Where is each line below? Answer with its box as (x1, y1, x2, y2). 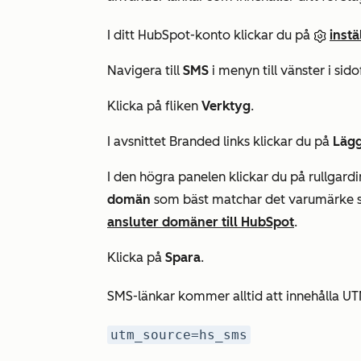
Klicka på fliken (107, 98, 201, 114)
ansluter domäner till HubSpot (107, 214, 294, 230)
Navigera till (107, 63, 183, 78)
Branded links (169, 134, 253, 149)
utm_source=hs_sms (110, 327, 247, 342)
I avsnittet (107, 134, 169, 149)
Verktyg (201, 98, 251, 114)
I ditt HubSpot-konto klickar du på (107, 27, 313, 43)
